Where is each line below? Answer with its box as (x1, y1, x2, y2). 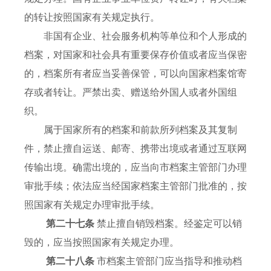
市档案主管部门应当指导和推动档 (97, 256, 242, 267)
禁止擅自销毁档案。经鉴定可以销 (97, 218, 242, 229)
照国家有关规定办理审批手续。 (24, 200, 160, 211)
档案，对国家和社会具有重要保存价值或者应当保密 (24, 50, 247, 60)
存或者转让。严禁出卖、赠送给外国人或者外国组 (24, 87, 237, 98)
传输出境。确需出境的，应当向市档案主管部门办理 (24, 162, 247, 173)
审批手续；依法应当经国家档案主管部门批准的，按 (24, 181, 247, 192)
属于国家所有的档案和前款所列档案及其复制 (24, 125, 237, 135)
